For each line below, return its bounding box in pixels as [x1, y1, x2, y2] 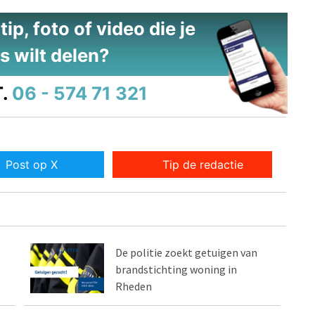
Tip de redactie [162, 157, 244, 172]
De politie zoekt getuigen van [115, 245, 258, 260]
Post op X [5, 157, 58, 172]
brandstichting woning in [115, 262, 238, 277]
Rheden [115, 279, 153, 294]
